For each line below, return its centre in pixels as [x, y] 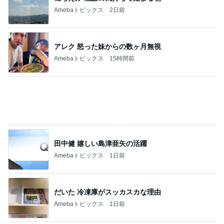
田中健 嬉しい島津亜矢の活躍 [100, 95]
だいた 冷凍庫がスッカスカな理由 [107, 143]
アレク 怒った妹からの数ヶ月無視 [107, 46]
